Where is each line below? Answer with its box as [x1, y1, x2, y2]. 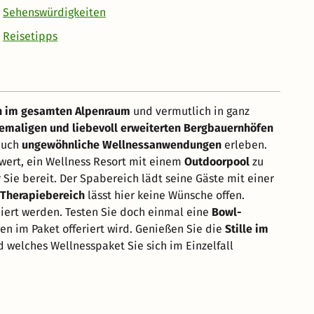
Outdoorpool [184, 154, 250, 168]
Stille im [225, 221, 268, 235]
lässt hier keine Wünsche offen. [85, 188, 245, 202]
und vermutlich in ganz [130, 104, 250, 118]
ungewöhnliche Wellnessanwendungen [22, 137, 221, 151]
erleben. [221, 137, 267, 151]
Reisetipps [3, 29, 57, 43]
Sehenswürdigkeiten [3, 5, 106, 19]
